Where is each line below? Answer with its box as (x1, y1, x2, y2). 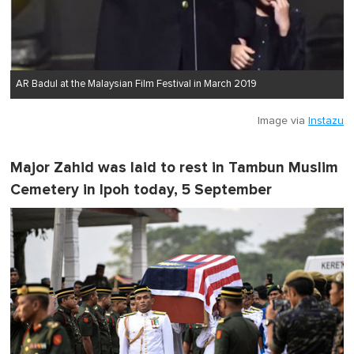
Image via (258, 115, 308, 126)
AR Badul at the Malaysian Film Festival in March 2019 (16, 78, 257, 89)
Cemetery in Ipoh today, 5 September (10, 180, 272, 199)
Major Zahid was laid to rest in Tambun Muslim (10, 158, 338, 177)
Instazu (308, 115, 344, 126)
